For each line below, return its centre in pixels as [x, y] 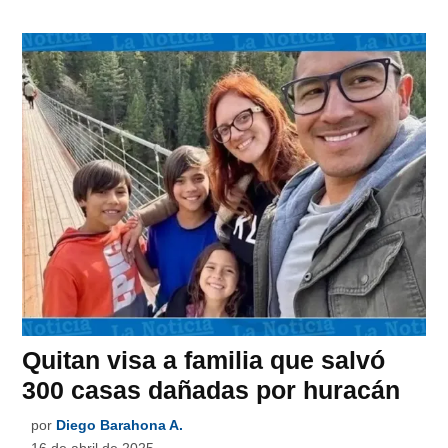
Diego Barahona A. [120, 424]
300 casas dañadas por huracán [211, 389]
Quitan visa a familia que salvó [204, 359]
